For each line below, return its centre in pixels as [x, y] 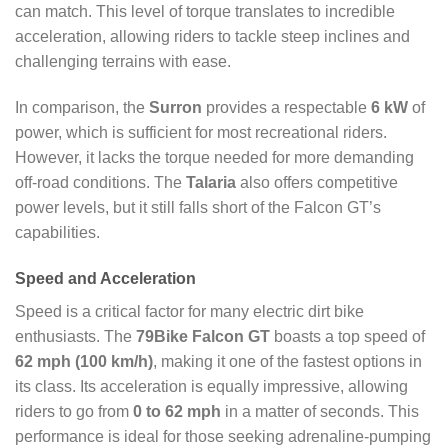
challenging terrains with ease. [123, 62]
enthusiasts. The [75, 336]
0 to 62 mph [177, 411]
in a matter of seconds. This [320, 411]
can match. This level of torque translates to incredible [205, 12]
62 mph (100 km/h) [84, 361]
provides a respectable [286, 108]
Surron [175, 108]
